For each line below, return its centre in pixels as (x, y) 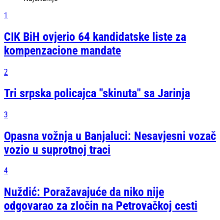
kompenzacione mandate (62, 50)
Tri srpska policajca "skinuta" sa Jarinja (97, 93)
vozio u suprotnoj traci (57, 150)
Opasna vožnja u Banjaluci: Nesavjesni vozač (110, 136)
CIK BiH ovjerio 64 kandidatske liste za (95, 37)
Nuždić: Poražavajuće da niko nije (84, 192)
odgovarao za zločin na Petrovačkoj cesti (101, 206)
